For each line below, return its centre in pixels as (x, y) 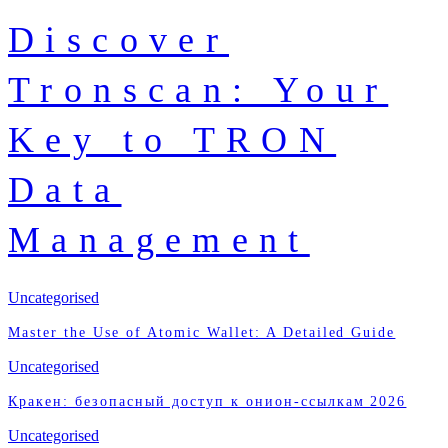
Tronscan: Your (198, 90)
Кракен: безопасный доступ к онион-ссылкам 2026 (207, 402)
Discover (119, 40)
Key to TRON (172, 140)
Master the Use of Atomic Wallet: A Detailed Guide (202, 333)
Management (159, 240)
